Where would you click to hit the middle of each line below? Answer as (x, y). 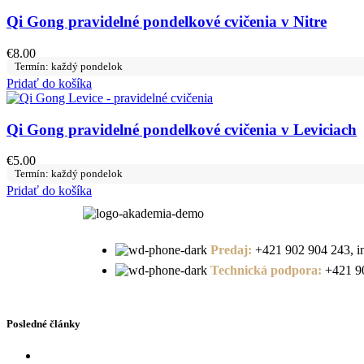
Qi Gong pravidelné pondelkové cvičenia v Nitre (167, 22)
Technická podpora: (266, 271)
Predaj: (231, 250)
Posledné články (43, 323)
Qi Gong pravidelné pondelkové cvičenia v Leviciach (182, 129)
